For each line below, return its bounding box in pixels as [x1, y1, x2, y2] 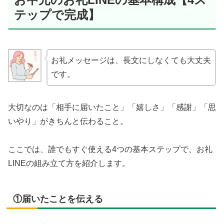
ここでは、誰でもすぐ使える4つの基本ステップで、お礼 [8, 145, 212, 154]
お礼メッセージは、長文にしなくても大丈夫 [50, 55, 211, 64]
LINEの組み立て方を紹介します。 [8, 159, 130, 168]
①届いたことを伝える [13, 194, 103, 204]
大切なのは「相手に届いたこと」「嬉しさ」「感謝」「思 [8, 102, 216, 111]
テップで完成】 [14, 7, 100, 21]
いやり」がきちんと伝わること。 [8, 116, 128, 125]
